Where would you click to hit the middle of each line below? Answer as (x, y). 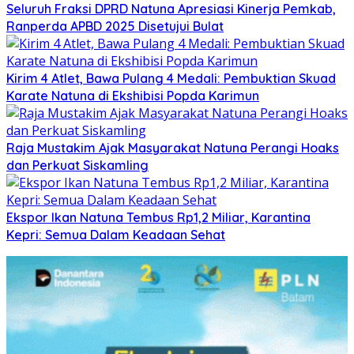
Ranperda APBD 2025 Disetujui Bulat (115, 26)
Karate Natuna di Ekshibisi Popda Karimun (133, 96)
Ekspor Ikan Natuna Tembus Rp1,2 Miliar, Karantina (158, 218)
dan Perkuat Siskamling (77, 166)
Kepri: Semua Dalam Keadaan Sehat (116, 235)
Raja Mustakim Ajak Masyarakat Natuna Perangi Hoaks (173, 148)
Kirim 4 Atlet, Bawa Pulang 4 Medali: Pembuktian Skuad (171, 79)
